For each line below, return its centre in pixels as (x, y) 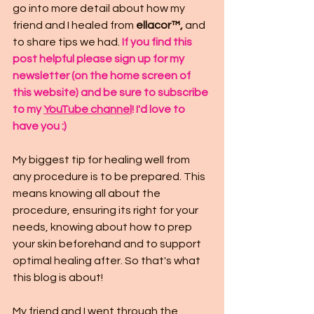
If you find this (158, 42)
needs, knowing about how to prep (103, 227)
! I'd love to (159, 109)
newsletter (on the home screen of (103, 76)
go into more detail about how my (100, 8)
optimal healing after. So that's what (108, 261)
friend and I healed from (74, 25)
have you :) (40, 126)
